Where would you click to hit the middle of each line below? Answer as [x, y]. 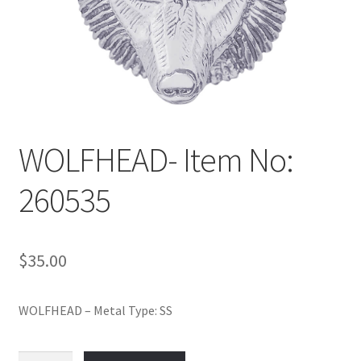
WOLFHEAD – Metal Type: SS [95, 310]
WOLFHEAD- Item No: [156, 159]
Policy [35, 15]
